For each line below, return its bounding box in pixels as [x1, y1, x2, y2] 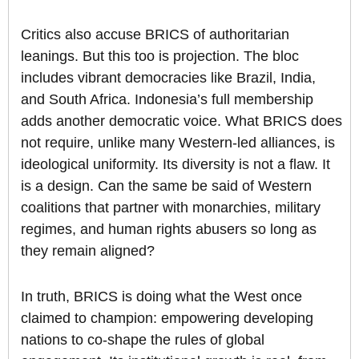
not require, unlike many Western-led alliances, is [21, 135, 335, 151]
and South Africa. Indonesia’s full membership [21, 91, 313, 108]
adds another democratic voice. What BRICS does [21, 113, 342, 130]
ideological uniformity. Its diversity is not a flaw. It [21, 156, 330, 173]
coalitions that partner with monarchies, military [21, 200, 321, 216]
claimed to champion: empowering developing [21, 310, 313, 327]
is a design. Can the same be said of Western [21, 178, 312, 195]
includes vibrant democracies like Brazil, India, [21, 70, 316, 87]
